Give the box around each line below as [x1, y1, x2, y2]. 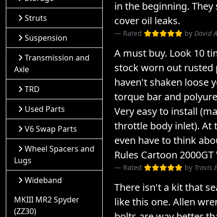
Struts [25, 13, 47, 23]
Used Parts [25, 104, 65, 114]
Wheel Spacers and [25, 143, 94, 154]
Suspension [25, 32, 67, 43]
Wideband [25, 175, 62, 186]
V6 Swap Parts [25, 124, 77, 134]
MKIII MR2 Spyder [14, 194, 79, 205]
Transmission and [25, 52, 90, 63]
